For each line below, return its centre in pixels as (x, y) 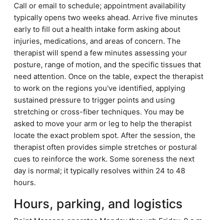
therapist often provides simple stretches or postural (105, 147)
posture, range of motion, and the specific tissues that (107, 65)
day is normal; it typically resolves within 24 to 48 (99, 171)
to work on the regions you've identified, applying (99, 88)
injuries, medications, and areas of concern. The (97, 41)
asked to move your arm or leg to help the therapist (103, 124)
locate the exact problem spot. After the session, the (105, 135)
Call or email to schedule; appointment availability (100, 6)
